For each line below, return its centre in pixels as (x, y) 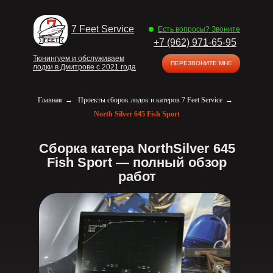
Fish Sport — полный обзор (137, 162)
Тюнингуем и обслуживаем (79, 58)
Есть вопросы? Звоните (199, 29)
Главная (50, 100)
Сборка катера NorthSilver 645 (137, 148)
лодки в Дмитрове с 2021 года (84, 67)
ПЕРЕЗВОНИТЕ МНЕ (201, 63)
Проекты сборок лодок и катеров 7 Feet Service (150, 100)
